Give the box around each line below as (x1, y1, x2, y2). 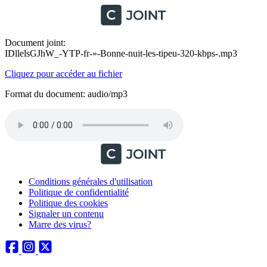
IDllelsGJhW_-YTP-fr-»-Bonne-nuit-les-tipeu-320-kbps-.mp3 (5, 48, 237, 58)
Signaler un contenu (29, 209, 104, 219)
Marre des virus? (29, 219, 91, 229)
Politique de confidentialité (29, 187, 129, 197)
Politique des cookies (29, 198, 108, 208)
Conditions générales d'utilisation (29, 176, 153, 187)
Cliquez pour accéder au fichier (5, 69, 122, 79)
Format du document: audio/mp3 (5, 89, 128, 99)
